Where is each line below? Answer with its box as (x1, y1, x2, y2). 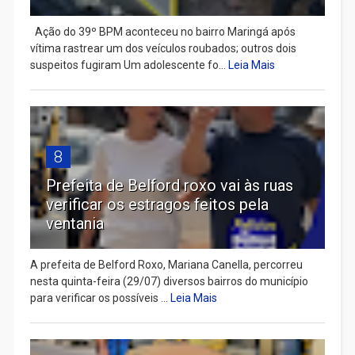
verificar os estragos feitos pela (45, 195, 269, 215)
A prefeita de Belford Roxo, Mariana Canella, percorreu (29, 258, 303, 272)
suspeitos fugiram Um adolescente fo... (29, 59, 228, 72)
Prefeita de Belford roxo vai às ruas (45, 176, 293, 196)
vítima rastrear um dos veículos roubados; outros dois (29, 42, 296, 55)
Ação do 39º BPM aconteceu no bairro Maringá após (29, 25, 296, 39)
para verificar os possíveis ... (29, 292, 170, 305)
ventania (45, 214, 104, 234)
